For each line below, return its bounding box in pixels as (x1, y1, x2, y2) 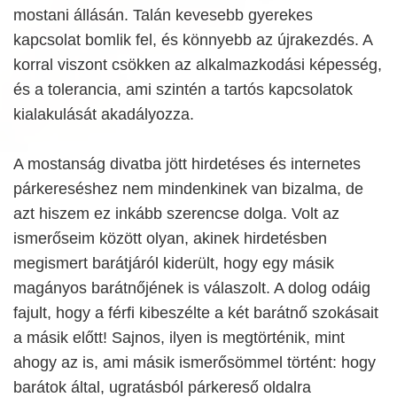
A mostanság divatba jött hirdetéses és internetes (13, 155, 361, 173)
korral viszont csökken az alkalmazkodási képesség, (13, 56, 382, 74)
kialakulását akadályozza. (13, 105, 194, 123)
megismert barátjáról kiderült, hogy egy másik (13, 254, 334, 272)
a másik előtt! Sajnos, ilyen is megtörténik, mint (13, 329, 345, 346)
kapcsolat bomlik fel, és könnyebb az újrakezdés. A (13, 31, 372, 49)
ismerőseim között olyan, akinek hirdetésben (13, 230, 327, 247)
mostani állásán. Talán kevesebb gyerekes (13, 6, 313, 24)
